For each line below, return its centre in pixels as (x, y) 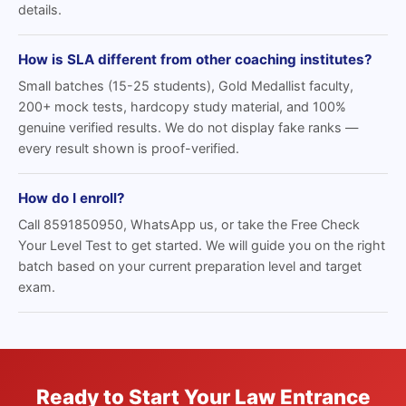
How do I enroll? (72, 198)
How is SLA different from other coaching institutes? (195, 59)
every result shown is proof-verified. (129, 148)
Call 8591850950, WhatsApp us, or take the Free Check (189, 224)
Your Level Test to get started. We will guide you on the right (202, 245)
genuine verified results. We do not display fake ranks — (188, 127)
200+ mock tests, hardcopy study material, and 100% (182, 106)
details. (40, 10)
